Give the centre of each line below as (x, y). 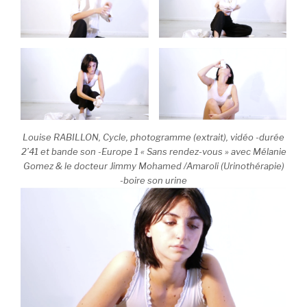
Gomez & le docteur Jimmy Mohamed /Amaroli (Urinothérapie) (153, 166)
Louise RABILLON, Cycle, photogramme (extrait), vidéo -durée (153, 137)
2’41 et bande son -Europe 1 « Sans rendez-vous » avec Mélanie (153, 152)
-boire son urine (153, 181)
